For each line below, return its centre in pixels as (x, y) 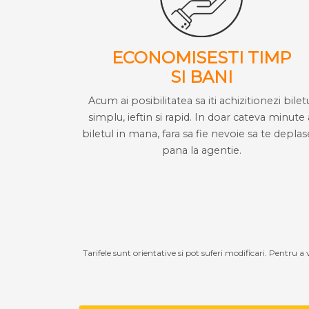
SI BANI (201, 77)
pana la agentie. (201, 150)
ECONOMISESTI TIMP (201, 57)
